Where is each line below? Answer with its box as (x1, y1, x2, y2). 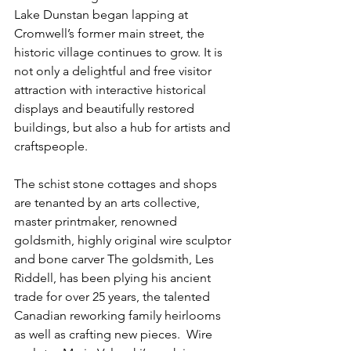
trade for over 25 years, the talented (14, 289, 213, 304)
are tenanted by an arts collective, (14, 195, 203, 210)
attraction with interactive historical (14, 82, 209, 97)
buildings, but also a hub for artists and (14, 120, 233, 135)
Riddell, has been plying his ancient (14, 270, 214, 285)
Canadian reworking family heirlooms (14, 308, 224, 323)
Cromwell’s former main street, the (14, 26, 208, 41)
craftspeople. (14, 139, 88, 154)
